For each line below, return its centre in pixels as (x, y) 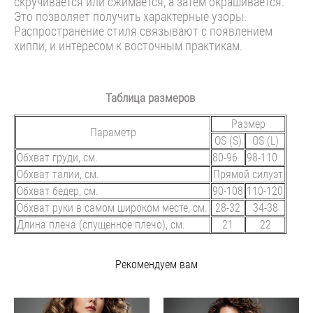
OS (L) (265, 140)
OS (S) (228, 140)
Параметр (113, 132)
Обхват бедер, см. (58, 190)
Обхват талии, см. (58, 174)
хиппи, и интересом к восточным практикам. (128, 45)
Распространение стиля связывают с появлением (143, 30)
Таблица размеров (150, 97)
